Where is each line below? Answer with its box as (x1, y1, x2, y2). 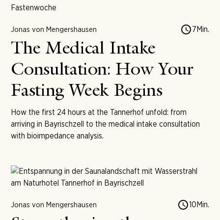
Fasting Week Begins (11, 82, 163, 101)
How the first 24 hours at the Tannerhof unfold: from (11, 107, 187, 117)
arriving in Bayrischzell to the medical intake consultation (11, 119, 200, 129)
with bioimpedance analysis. (11, 131, 104, 140)
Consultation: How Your (11, 61, 193, 80)
